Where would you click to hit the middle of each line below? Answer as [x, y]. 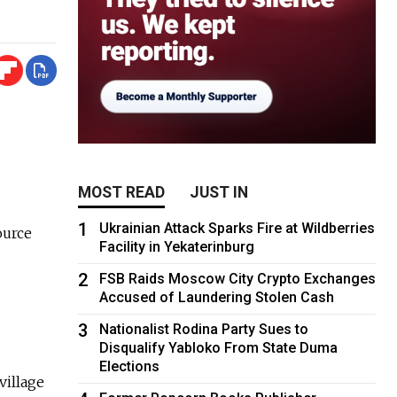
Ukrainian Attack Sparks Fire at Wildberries [237, 228]
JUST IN [219, 192]
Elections [130, 366]
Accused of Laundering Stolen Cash [217, 297]
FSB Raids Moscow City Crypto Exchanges [238, 278]
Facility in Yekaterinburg [177, 246]
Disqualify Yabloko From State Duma [219, 347]
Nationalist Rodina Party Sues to [204, 329]
